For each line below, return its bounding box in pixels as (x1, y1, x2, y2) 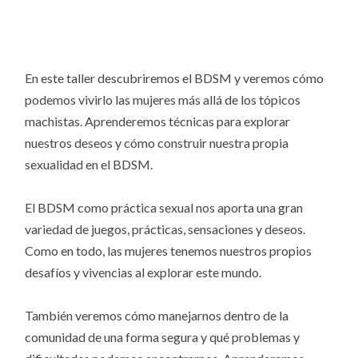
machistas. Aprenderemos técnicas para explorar (25, 113, 291, 129)
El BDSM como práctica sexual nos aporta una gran (25, 200, 304, 216)
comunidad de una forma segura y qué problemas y (25, 329, 300, 345)
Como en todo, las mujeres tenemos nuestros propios (25, 243, 312, 259)
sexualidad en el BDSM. (25, 156, 153, 172)
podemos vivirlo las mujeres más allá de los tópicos (25, 91, 301, 107)
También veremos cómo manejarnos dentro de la (25, 308, 289, 324)
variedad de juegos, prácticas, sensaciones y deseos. (25, 221, 306, 237)
